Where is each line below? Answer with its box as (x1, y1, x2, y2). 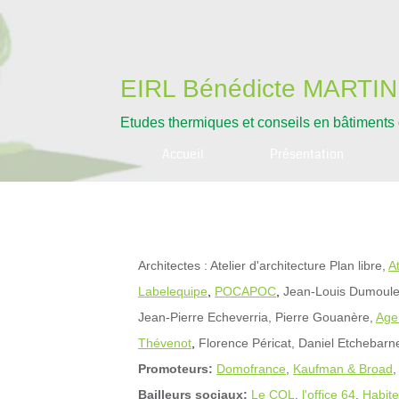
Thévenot (138, 336, 191, 350)
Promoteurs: (138, 362, 213, 376)
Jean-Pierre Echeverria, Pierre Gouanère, (138, 310, 373, 324)
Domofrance (216, 362, 286, 376)
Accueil (162, 145, 204, 163)
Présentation (270, 145, 344, 163)
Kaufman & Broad (293, 362, 393, 376)
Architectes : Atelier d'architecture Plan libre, (138, 258, 386, 273)
